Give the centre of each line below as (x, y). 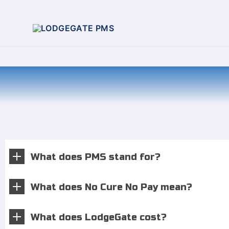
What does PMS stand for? (96, 157)
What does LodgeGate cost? (99, 217)
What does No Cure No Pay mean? (111, 187)
